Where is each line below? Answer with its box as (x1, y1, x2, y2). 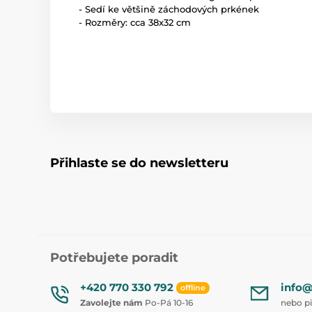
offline (180, 283, 205, 293)
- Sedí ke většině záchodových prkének (79, 3, 259, 15)
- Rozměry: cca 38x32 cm (79, 17, 191, 28)
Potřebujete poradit (50, 250, 178, 265)
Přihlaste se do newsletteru (50, 155, 228, 171)
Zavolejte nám (80, 297, 143, 308)
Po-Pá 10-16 (143, 297, 193, 308)
